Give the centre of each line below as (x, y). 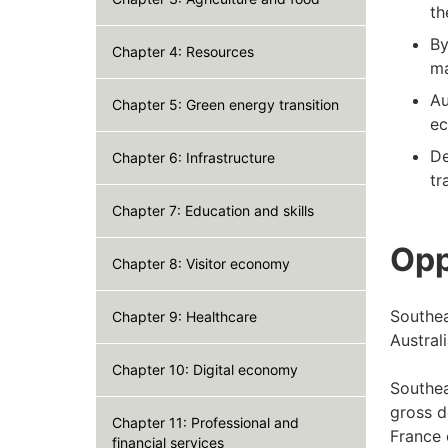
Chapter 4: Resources (183, 52)
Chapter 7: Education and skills (213, 211)
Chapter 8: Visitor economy (201, 264)
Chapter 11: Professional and (205, 423)
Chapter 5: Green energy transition (225, 105)
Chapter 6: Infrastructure (193, 158)
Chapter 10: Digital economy (205, 370)
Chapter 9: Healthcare (184, 317)
